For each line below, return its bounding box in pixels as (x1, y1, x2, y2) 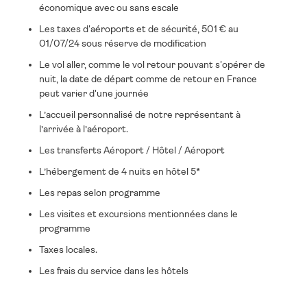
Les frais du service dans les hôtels (38, 265, 191, 276)
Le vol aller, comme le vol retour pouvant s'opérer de (38, 59, 265, 70)
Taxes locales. (38, 244, 97, 255)
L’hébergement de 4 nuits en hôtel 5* (38, 166, 200, 177)
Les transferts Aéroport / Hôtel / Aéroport (38, 145, 225, 156)
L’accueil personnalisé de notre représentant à (38, 109, 241, 120)
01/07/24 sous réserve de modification (38, 38, 206, 49)
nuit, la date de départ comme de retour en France (38, 73, 257, 84)
